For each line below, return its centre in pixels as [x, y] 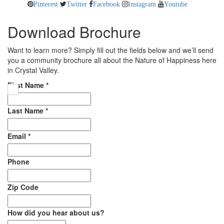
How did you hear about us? [56, 212]
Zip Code [23, 187]
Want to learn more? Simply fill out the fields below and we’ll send [110, 50]
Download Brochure [74, 31]
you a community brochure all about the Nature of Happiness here [112, 60]
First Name [27, 85]
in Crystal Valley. [33, 70]
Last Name [26, 110]
